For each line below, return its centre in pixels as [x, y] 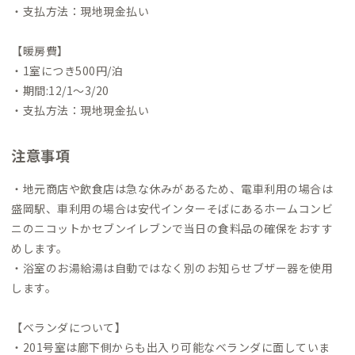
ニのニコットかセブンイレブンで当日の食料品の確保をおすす [172, 228]
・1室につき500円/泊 [67, 70]
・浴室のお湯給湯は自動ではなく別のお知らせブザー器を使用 [172, 267]
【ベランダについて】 [69, 327]
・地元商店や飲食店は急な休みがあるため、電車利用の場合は [172, 188]
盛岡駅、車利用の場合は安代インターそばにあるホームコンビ [172, 208]
